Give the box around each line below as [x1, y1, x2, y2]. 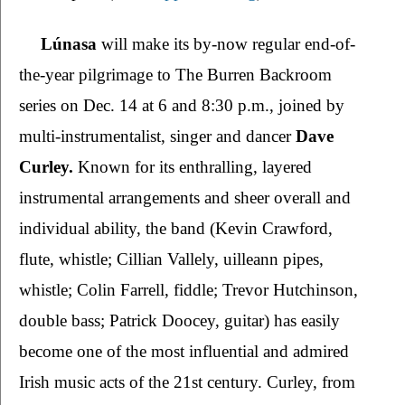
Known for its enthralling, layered [78, 157, 312, 177]
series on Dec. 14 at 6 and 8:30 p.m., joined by [19, 96, 344, 116]
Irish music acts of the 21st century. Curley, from [19, 372, 355, 392]
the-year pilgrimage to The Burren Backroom [19, 65, 332, 85]
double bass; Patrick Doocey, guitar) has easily [19, 311, 340, 331]
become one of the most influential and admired [19, 342, 349, 362]
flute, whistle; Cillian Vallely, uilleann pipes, [19, 250, 324, 269]
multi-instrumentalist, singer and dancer [19, 127, 296, 146]
